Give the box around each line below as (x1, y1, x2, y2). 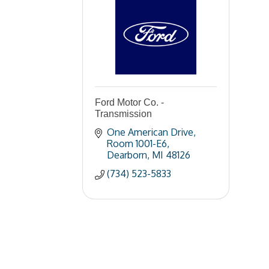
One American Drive (107, 126, 193, 138)
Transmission (95, 109, 152, 119)
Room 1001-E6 (107, 138, 167, 150)
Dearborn (107, 149, 147, 161)
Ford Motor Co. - (95, 97, 164, 107)
